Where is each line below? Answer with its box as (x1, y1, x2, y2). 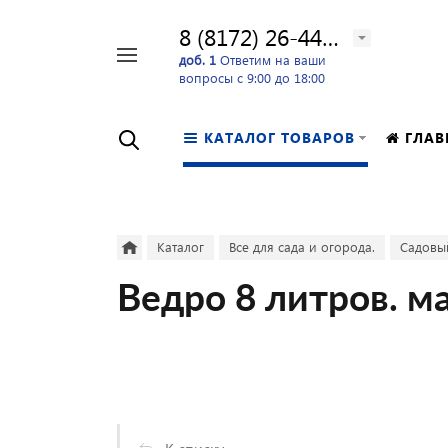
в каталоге (69, 77, 141, 97)
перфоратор (15, 69, 93, 88)
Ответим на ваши (216, 50, 326, 68)
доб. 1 (179, 50, 216, 68)
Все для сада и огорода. (229, 238, 375, 255)
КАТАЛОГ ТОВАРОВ (204, 128, 355, 147)
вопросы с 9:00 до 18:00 (179, 68, 325, 86)
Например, (15, 50, 84, 69)
